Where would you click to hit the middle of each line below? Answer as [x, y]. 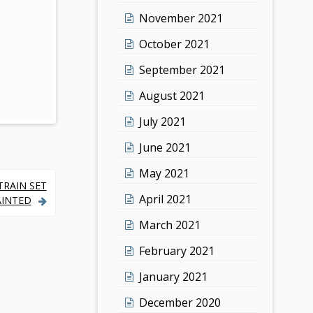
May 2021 [165, 173]
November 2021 [181, 18]
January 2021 [174, 276]
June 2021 [165, 147]
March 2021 [170, 225]
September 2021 [182, 70]
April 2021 [166, 199]
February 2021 [177, 250]
